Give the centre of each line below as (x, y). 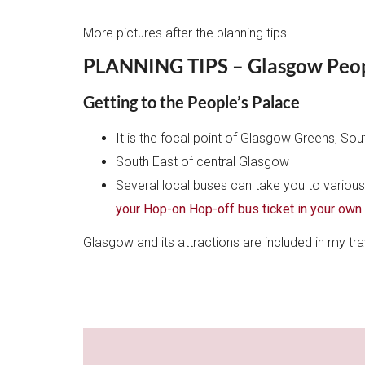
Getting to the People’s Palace (191, 101)
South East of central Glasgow (202, 161)
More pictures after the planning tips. (187, 33)
